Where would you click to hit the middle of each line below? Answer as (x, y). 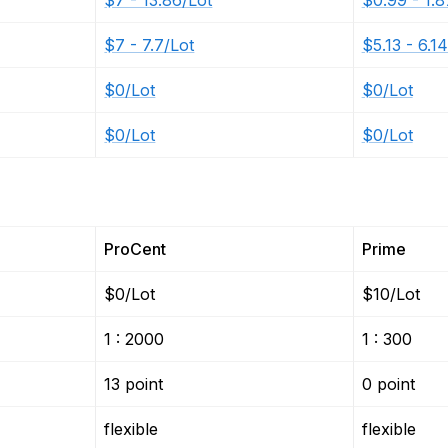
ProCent (135, 249)
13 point (134, 384)
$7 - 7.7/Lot (149, 45)
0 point (388, 384)
